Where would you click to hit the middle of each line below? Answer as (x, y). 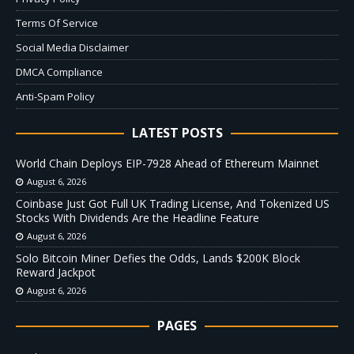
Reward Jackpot (56, 272)
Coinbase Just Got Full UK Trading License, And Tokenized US (173, 203)
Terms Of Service (57, 23)
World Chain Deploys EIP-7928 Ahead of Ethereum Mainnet (168, 163)
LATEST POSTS (177, 132)
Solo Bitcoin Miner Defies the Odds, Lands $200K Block (158, 258)
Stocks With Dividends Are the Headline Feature (137, 217)
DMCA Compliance (59, 72)
